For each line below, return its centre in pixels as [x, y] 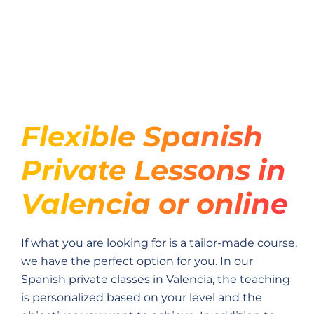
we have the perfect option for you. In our [137, 261]
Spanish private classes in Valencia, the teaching [156, 279]
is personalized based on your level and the [142, 297]
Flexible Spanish [142, 136]
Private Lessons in [153, 170]
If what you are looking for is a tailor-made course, [159, 243]
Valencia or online [155, 203]
